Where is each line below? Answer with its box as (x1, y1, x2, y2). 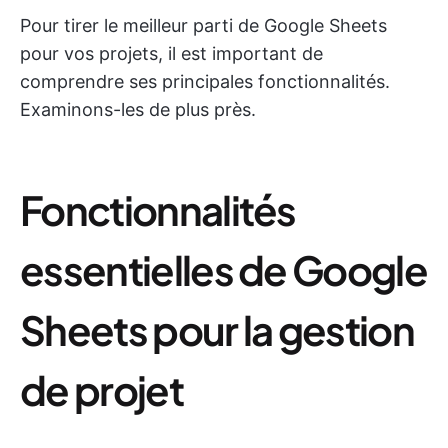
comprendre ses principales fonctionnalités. (20, 71, 390, 92)
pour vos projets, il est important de (20, 43, 323, 64)
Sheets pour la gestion (20, 304, 415, 355)
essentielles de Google (20, 244, 428, 295)
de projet (20, 364, 183, 415)
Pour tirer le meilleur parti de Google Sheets (20, 15, 387, 36)
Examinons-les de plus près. (20, 99, 256, 120)
